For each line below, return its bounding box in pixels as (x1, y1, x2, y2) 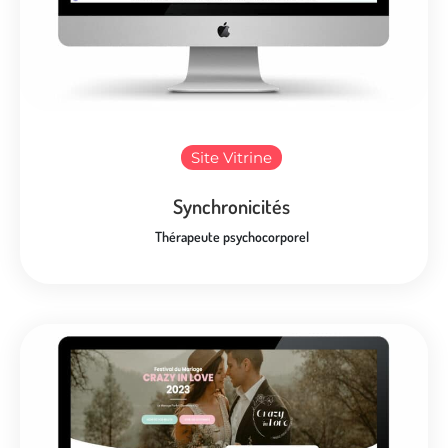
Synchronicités (173, 192, 290, 219)
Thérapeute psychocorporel (154, 227, 309, 245)
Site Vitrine (191, 147, 272, 167)
